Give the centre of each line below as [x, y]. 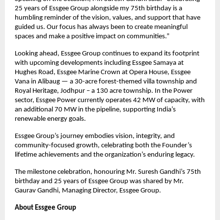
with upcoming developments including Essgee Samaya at [99, 63]
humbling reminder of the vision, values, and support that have [108, 18]
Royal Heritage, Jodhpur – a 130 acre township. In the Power [104, 91]
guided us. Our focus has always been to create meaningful [101, 27]
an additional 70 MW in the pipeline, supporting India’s [95, 110]
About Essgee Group [45, 208]
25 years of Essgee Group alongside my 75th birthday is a [98, 8]
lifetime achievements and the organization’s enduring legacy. [105, 155]
